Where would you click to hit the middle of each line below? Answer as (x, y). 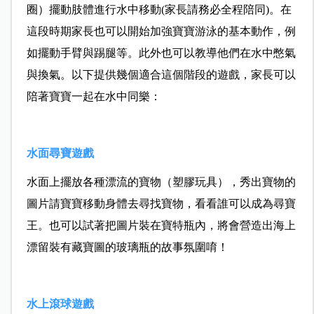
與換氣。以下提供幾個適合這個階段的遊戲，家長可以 (161, 75)
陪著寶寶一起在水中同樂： (94, 97)
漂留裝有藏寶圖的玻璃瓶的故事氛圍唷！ (127, 247)
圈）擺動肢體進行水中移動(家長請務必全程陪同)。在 (159, 10)
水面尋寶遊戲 (60, 153)
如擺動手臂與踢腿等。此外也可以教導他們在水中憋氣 (161, 53)
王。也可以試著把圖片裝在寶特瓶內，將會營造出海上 (161, 226)
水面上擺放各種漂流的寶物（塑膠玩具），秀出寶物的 (161, 182)
